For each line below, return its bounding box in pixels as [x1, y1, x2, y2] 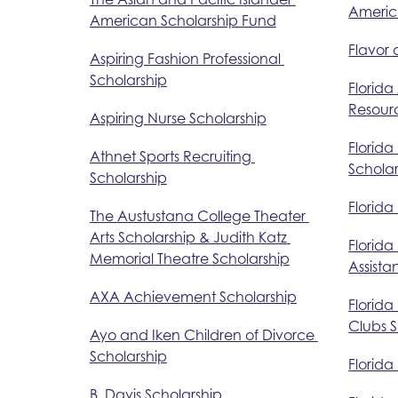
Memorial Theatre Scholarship [89, 249, 290, 267]
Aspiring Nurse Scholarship [89, 108, 267, 127]
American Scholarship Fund [89, 11, 276, 29]
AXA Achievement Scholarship [89, 287, 297, 306]
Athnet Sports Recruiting [89, 147, 251, 165]
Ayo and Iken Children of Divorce [89, 325, 314, 344]
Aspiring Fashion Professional [89, 49, 281, 68]
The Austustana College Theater [89, 206, 306, 225]
